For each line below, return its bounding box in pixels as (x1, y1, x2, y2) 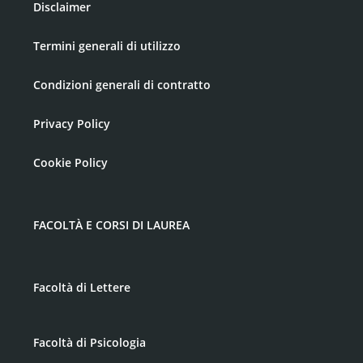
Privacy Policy (33, 116, 110, 132)
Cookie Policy (33, 155, 108, 171)
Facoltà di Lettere (33, 280, 130, 296)
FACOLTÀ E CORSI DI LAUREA (33, 217, 190, 233)
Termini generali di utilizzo (33, 38, 181, 54)
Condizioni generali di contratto (33, 77, 211, 93)
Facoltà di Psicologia (33, 335, 146, 351)
